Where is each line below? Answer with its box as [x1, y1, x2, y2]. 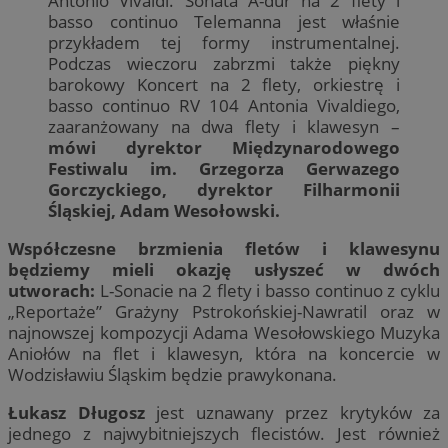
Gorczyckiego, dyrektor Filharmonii [48, 177, 400, 201]
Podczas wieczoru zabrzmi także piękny [48, 51, 400, 75]
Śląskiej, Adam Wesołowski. [48, 198, 284, 222]
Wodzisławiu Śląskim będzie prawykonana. [8, 362, 341, 386]
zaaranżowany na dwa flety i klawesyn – [48, 114, 400, 138]
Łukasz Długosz [8, 400, 145, 424]
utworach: [8, 278, 100, 302]
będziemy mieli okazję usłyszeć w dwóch [8, 257, 440, 281]
